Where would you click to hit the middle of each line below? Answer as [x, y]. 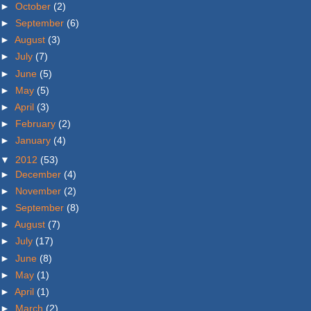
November [38, 191]
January [33, 141]
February [35, 124]
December [38, 174]
